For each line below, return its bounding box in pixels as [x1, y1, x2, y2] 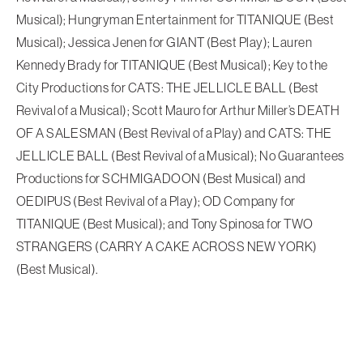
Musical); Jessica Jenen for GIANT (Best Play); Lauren [15, 34, 313, 49]
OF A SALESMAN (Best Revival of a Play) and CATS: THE [15, 125, 332, 140]
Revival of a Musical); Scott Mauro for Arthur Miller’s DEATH [15, 102, 340, 117]
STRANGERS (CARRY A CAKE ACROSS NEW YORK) [15, 238, 318, 254]
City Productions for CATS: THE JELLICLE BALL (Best [15, 79, 319, 95]
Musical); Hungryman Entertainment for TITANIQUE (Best [15, 11, 335, 27]
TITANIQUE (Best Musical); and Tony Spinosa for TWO [15, 216, 314, 231]
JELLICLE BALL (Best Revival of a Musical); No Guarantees [15, 147, 344, 163]
